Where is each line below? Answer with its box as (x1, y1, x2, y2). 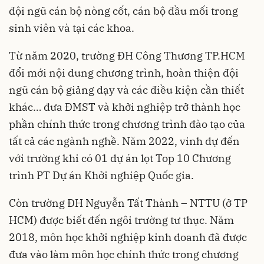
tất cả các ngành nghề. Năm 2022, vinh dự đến (9, 134, 240, 148)
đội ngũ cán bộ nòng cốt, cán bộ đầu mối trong (9, 4, 238, 18)
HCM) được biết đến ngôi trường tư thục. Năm (9, 213, 234, 227)
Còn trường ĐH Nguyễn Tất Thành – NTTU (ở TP (9, 196, 247, 210)
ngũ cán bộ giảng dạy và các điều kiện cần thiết (9, 82, 244, 97)
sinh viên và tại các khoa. (9, 21, 134, 35)
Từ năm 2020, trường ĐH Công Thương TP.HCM (9, 48, 245, 62)
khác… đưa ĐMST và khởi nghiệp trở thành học (9, 100, 240, 114)
